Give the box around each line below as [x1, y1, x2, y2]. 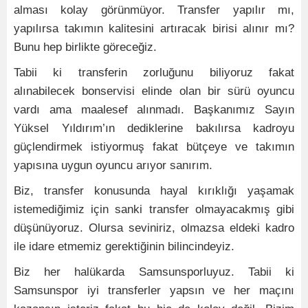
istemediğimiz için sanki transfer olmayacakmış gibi [14, 203, 294, 216]
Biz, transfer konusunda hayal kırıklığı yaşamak [14, 184, 294, 197]
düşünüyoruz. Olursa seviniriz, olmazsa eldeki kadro [14, 221, 294, 234]
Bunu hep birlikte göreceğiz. [14, 41, 157, 54]
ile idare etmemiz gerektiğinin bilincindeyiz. [14, 240, 234, 253]
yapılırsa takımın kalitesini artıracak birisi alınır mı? [14, 22, 294, 35]
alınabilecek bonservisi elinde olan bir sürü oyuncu [14, 85, 294, 98]
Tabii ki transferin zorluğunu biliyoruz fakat [14, 66, 294, 79]
